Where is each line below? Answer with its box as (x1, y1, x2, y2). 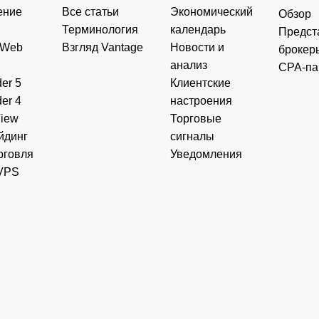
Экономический (170, 5, 253, 18)
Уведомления (170, 147, 243, 160)
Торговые (170, 112, 222, 125)
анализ (170, 58, 208, 71)
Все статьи (62, 5, 120, 18)
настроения (170, 94, 233, 107)
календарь (170, 23, 226, 36)
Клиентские (170, 76, 231, 89)
